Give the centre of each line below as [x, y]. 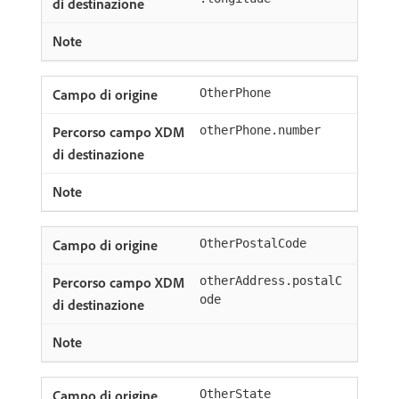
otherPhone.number [260, 130]
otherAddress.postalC [271, 281]
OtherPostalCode [253, 243]
